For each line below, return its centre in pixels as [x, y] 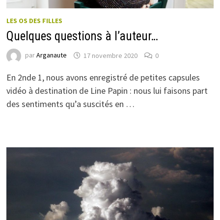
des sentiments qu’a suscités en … [70, 104]
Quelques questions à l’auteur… [82, 36]
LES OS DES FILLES [34, 21]
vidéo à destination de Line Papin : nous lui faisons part [107, 91]
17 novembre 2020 [110, 55]
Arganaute [51, 55]
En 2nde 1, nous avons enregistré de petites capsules [103, 78]
